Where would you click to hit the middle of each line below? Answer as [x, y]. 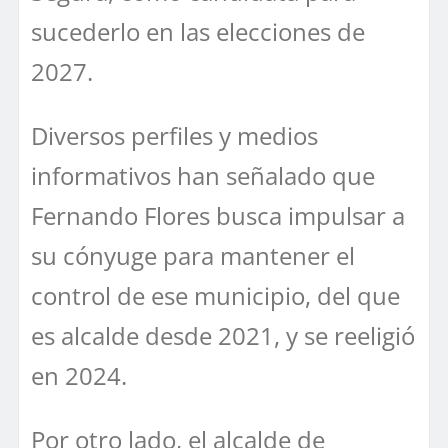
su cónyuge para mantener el [193, 256]
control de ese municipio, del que [215, 296]
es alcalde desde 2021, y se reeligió [223, 336]
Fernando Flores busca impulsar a [218, 216]
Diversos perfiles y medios [174, 136]
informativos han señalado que [203, 176]
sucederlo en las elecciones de [198, 32]
